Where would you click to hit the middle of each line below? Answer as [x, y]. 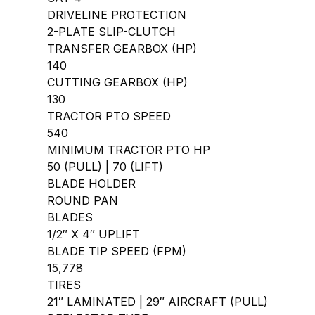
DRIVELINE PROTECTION [117, 15]
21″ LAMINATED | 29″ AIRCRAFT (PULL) [158, 302]
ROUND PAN [83, 200]
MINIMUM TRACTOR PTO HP [129, 150]
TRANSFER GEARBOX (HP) [122, 49]
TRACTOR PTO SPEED [109, 116]
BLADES [70, 217]
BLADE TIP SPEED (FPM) [117, 251]
